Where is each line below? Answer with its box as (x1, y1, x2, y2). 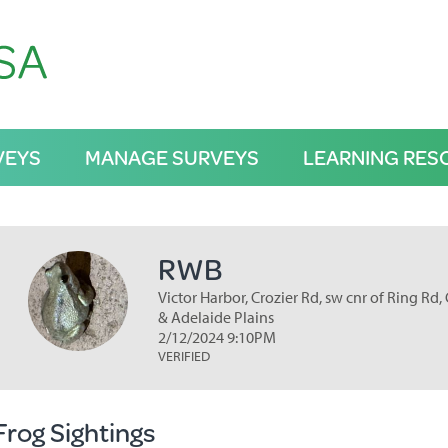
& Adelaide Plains (157, 307, 274, 327)
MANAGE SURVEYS (84, 142, 259, 172)
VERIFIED (157, 347, 210, 365)
